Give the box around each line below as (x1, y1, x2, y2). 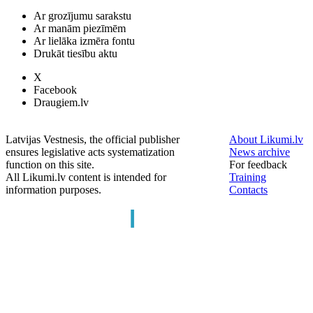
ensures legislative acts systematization (6, 146, 175, 158)
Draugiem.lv (34, 96, 89, 108)
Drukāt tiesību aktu (34, 48, 117, 59)
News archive (229, 146, 290, 158)
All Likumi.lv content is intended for (6, 171, 166, 183)
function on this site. (6, 159, 94, 170)
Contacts (229, 184, 268, 196)
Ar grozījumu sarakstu (34, 10, 131, 22)
